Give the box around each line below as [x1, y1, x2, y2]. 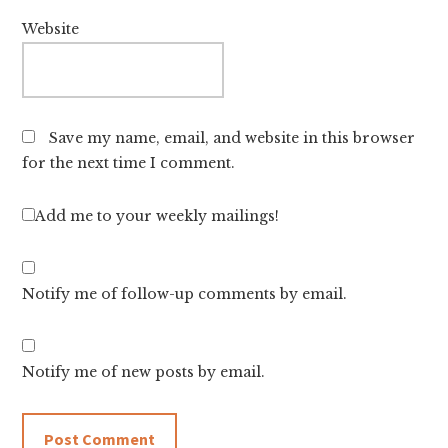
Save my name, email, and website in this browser [49, 128, 416, 147]
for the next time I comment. [22, 153, 236, 172]
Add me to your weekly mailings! [35, 206, 280, 225]
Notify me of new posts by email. [22, 362, 266, 381]
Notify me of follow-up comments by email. [22, 284, 348, 303]
